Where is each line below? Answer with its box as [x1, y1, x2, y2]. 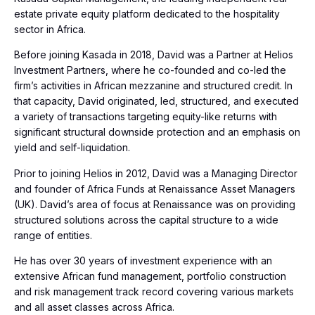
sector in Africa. [14, 23, 89, 35]
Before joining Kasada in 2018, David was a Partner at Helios [14, 49, 293, 61]
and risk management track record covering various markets [14, 285, 294, 298]
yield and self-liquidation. [14, 141, 133, 154]
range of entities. [14, 229, 95, 241]
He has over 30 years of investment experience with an [14, 255, 272, 267]
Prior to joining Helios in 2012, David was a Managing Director [14, 167, 297, 179]
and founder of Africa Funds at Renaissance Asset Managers [14, 182, 295, 195]
